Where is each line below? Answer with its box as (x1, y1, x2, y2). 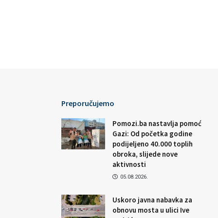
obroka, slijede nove (112, 149, 178, 159)
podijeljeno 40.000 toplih (112, 139, 193, 148)
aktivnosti (112, 159, 146, 169)
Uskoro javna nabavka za (112, 195, 192, 204)
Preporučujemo (61, 98, 114, 108)
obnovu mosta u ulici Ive (112, 205, 189, 215)
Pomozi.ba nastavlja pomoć (112, 118, 201, 128)
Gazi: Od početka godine (112, 128, 192, 138)
